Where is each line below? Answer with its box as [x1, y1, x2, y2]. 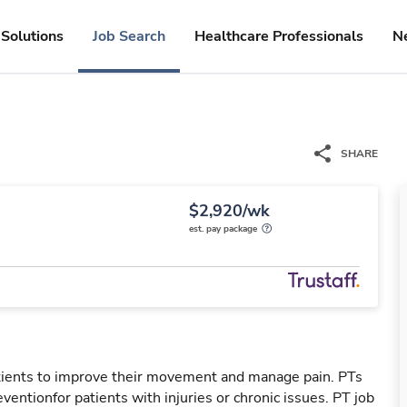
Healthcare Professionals [194, 26, 363, 46]
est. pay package [189, 223, 257, 235]
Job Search [93, 26, 165, 46]
